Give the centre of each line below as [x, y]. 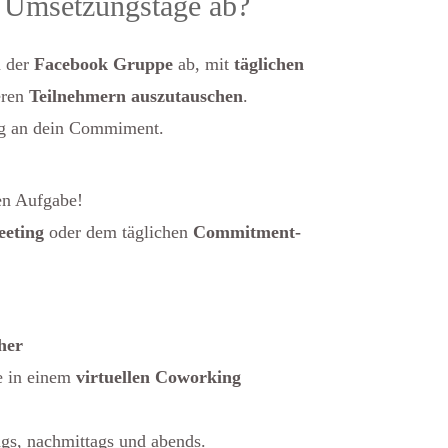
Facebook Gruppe [103, 63]
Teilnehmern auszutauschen [136, 95]
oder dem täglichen [118, 231]
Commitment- [247, 231]
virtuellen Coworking [158, 376]
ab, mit [206, 63]
